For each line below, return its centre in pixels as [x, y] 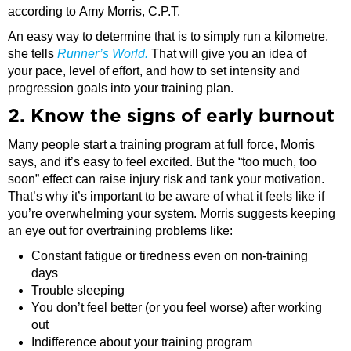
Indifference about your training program [142, 342]
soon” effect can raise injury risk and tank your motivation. [166, 179]
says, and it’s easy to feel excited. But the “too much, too [162, 162]
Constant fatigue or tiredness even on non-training [170, 256]
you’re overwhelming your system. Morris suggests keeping [172, 214]
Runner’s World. [103, 54]
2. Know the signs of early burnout [171, 117]
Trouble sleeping [78, 291]
